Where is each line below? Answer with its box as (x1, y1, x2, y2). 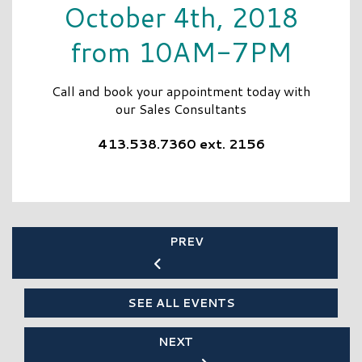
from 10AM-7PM (70, 32, 292, 72)
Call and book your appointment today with (52, 82, 310, 101)
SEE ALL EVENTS (127, 295, 235, 312)
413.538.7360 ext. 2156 (97, 134, 265, 154)
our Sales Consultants (116, 99, 246, 119)
